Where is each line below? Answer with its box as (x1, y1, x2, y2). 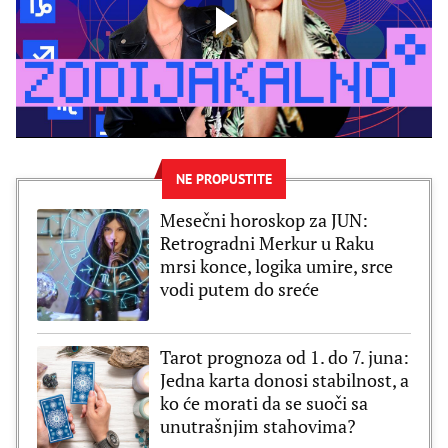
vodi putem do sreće (160, 277, 320, 302)
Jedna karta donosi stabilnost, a (160, 368, 410, 393)
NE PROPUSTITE (176, 169, 272, 189)
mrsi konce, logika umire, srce (160, 254, 394, 279)
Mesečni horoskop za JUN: (160, 208, 369, 233)
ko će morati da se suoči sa (160, 391, 369, 416)
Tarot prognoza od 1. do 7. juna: (160, 345, 410, 370)
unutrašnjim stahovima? (160, 414, 357, 439)
